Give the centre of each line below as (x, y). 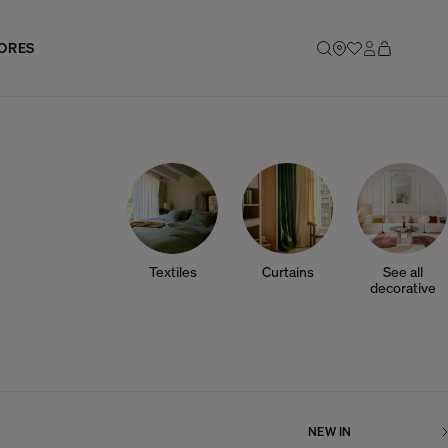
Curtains (287, 271)
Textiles (172, 271)
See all (402, 271)
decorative (402, 287)
